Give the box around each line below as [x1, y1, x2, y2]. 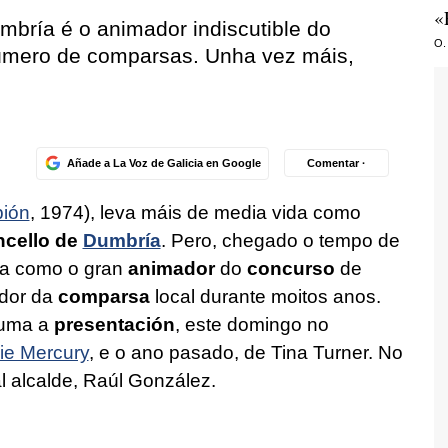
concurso [246, 258, 335, 280]
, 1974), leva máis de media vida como [29, 202, 361, 224]
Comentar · [307, 156, 366, 169]
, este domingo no [174, 314, 329, 336]
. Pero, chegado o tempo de [160, 230, 400, 252]
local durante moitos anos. [149, 286, 381, 308]
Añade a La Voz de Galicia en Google [66, 156, 261, 169]
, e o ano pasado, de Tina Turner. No [88, 342, 403, 364]
